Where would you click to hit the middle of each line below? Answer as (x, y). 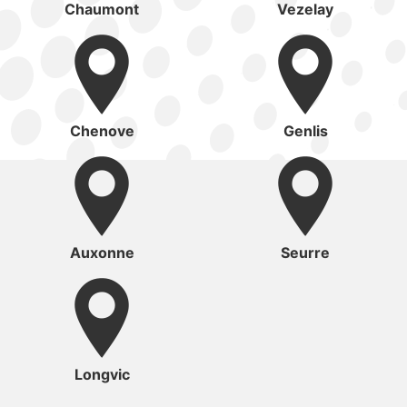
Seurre (305, 253)
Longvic (102, 375)
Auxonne (102, 253)
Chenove (102, 131)
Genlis (305, 131)
